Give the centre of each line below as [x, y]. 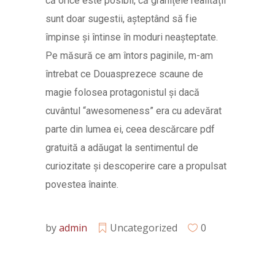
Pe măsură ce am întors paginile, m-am [129, 56]
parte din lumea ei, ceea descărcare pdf [130, 129]
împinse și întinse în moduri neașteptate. [132, 37]
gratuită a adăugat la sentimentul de [122, 148]
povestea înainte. [82, 184]
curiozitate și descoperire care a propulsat [136, 166]
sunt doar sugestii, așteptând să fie [121, 19]
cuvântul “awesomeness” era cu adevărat [134, 111]
